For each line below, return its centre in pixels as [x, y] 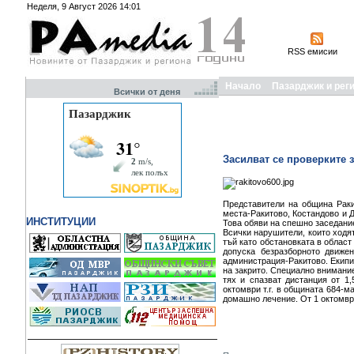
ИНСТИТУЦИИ [61, 222]
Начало [243, 86]
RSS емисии [313, 51]
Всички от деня [153, 92]
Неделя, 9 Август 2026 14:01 [84, 6]
